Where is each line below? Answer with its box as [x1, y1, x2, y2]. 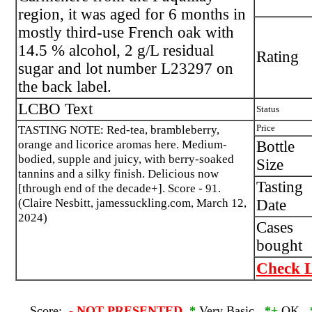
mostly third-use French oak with [18, 24, 234, 41]
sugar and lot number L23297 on [18, 60, 233, 77]
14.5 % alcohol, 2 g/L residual [18, 42, 214, 59]
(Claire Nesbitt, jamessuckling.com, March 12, [18, 196, 247, 210]
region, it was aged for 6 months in [18, 6, 246, 23]
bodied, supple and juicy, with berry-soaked [18, 152, 234, 166]
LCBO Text [18, 100, 93, 118]
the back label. [18, 78, 111, 95]
